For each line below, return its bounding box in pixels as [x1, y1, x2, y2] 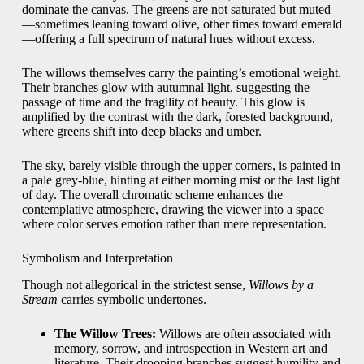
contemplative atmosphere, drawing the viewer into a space [21, 202, 324, 217]
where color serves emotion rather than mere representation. [21, 217, 327, 232]
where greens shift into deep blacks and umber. [21, 124, 262, 139]
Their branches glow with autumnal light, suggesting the [21, 80, 310, 95]
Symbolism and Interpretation [21, 251, 173, 266]
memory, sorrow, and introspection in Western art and [54, 341, 327, 356]
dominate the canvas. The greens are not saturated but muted [21, 2, 331, 17]
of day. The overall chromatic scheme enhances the [21, 188, 283, 202]
